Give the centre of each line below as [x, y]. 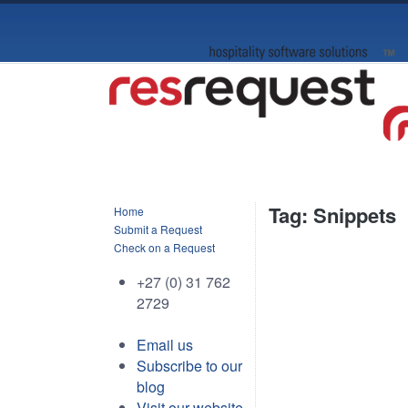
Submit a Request [158, 229]
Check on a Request [164, 247]
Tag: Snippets [332, 215]
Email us [165, 345]
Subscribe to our [189, 366]
